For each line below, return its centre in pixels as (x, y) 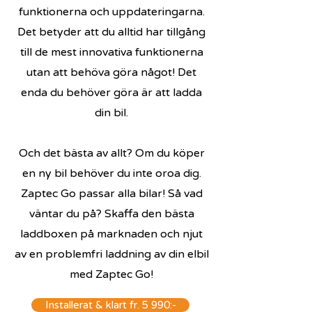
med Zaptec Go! (111, 274)
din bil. (111, 113)
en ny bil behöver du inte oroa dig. (111, 173)
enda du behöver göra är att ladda (111, 93)
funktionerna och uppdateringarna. (111, 12)
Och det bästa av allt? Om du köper (111, 153)
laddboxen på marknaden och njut (111, 234)
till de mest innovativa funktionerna (111, 52)
